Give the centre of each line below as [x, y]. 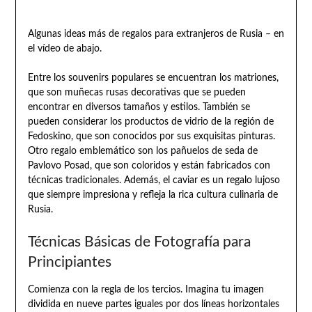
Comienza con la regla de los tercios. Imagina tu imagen [146, 290]
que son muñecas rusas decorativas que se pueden [136, 93]
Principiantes [69, 263]
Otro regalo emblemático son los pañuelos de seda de [142, 151]
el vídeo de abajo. [64, 49]
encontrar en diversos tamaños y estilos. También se [139, 108]
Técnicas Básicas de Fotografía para [139, 242]
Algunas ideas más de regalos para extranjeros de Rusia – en [156, 34]
